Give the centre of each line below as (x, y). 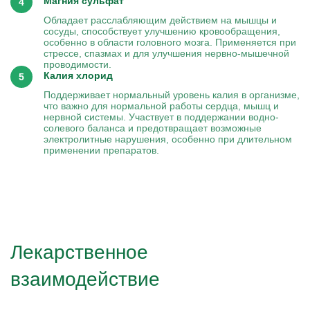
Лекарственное (79, 252)
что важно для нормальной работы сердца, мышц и (161, 106)
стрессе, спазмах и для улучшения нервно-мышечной (166, 53)
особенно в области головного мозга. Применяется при (170, 42)
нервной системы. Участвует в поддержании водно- (161, 117)
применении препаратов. (101, 150)
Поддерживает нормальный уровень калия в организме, (172, 95)
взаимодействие (85, 279)
